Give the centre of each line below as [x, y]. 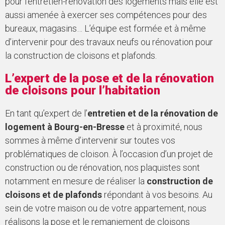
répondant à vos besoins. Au [157, 194]
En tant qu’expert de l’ [46, 113]
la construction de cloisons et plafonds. [81, 55]
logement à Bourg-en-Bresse [65, 127]
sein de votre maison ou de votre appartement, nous [106, 208]
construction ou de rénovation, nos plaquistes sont [102, 167]
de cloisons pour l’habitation [83, 90]
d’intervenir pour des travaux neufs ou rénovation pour [109, 42]
